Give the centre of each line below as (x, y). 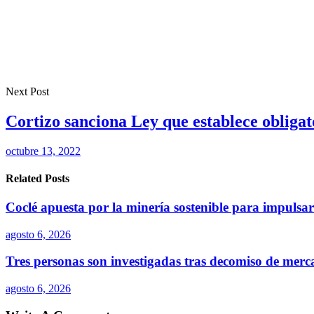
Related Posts (37, 178)
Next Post (27, 91)
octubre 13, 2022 (43, 151)
